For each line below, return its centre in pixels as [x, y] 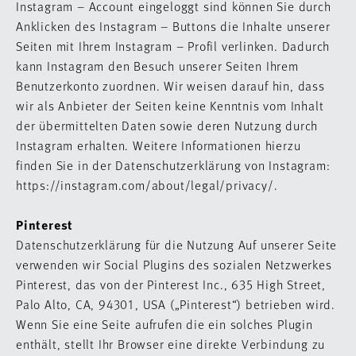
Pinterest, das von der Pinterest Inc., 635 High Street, [171, 284]
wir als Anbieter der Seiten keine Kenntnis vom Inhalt [170, 105]
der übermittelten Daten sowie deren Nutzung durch [167, 125]
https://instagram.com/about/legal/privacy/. [149, 185]
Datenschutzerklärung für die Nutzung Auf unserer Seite [177, 244]
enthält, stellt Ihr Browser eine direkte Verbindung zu [171, 344]
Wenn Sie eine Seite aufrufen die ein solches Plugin [164, 324]
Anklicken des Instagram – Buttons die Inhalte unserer [173, 26]
